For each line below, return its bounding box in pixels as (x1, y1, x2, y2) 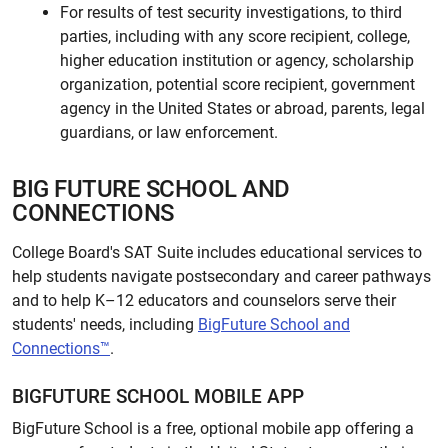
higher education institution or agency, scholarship (60, 51, 414, 70)
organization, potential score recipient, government (60, 75, 415, 94)
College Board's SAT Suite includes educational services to (12, 243, 422, 262)
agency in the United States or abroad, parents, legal (60, 99, 425, 118)
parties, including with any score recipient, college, (60, 27, 410, 46)
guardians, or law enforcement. (60, 123, 278, 142)
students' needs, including (12, 315, 198, 334)
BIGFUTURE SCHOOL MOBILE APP (12, 385, 304, 408)
